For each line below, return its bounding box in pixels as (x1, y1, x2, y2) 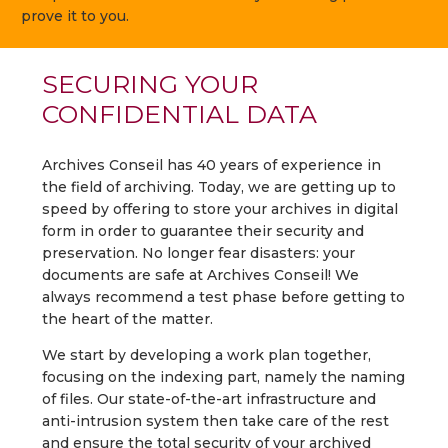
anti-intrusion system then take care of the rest (42, 412, 389, 431)
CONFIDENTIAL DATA (42, 99, 317, 129)
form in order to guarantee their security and (42, 222, 364, 241)
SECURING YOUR (42, 69, 258, 99)
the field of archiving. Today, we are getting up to (42, 178, 396, 197)
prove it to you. (21, 7, 129, 25)
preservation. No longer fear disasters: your (42, 244, 355, 263)
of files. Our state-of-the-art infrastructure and (42, 390, 376, 409)
